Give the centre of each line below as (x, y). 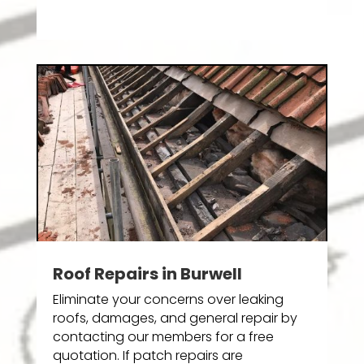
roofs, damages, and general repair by (175, 318)
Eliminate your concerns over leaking (168, 299)
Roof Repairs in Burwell (147, 273)
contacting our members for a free (163, 336)
